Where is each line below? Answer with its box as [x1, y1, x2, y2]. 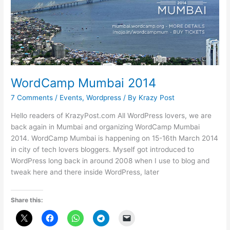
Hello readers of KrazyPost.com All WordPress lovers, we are [11, 111, 212, 120]
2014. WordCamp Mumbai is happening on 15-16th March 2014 [11, 133, 219, 142]
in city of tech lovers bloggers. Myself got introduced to [11, 145, 195, 154]
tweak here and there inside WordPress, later [11, 167, 160, 176]
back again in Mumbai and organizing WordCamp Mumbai [11, 122, 200, 131]
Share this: [11, 196, 44, 204]
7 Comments [11, 93, 53, 102]
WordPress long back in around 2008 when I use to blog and [11, 156, 210, 165]
